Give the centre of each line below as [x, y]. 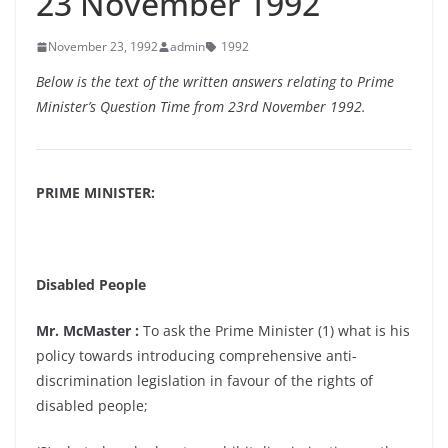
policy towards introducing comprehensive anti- [196, 355]
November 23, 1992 [103, 46]
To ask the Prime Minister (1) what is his [274, 330]
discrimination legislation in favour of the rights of [204, 380]
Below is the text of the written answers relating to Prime [215, 81]
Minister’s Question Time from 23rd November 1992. [201, 106]
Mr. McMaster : [87, 330]
